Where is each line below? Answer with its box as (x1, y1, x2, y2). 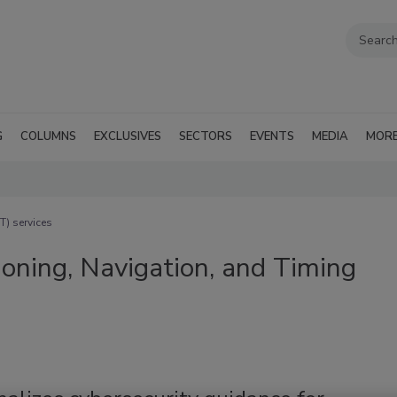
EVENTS (250, 128, 294, 144)
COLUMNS (20, 128, 76, 144)
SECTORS (179, 128, 232, 144)
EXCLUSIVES (94, 128, 161, 144)
